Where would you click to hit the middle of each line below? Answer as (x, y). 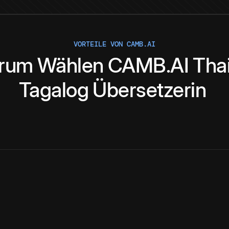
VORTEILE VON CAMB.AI (114, 44)
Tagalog (54, 90)
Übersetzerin (150, 90)
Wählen (70, 65)
